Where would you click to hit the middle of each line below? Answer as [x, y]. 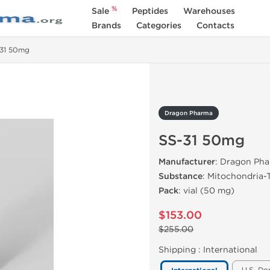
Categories [159, 26]
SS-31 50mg [202, 141]
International [230, 250]
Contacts [215, 26]
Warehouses [209, 11]
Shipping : [181, 250]
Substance [181, 176]
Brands [106, 26]
